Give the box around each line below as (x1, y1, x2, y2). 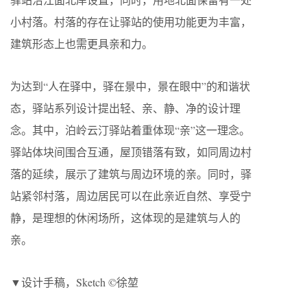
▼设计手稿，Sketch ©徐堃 (10, 275, 138, 290)
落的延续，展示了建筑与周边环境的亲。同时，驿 (10, 167, 251, 182)
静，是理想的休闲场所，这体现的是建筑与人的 (10, 210, 241, 225)
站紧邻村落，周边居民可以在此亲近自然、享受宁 (10, 188, 251, 204)
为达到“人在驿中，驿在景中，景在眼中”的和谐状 (10, 79, 250, 94)
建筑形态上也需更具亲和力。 (10, 36, 153, 51)
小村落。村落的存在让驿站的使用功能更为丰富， (10, 14, 251, 29)
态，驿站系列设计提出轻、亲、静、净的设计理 (10, 101, 241, 116)
